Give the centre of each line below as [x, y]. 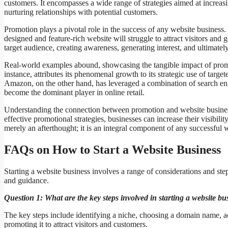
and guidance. [26, 181]
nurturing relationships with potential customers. [81, 12]
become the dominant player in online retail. [74, 93]
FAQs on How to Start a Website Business [112, 150]
